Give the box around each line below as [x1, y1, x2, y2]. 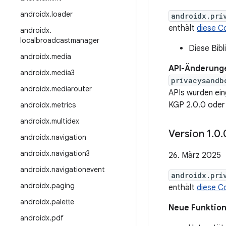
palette [51, 197, 74, 206]
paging [51, 181, 75, 190]
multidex [51, 117, 79, 126]
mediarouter [51, 84, 92, 93]
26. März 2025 [168, 150, 221, 160]
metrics [51, 100, 76, 109]
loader [51, 10, 73, 19]
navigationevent [51, 165, 105, 174]
